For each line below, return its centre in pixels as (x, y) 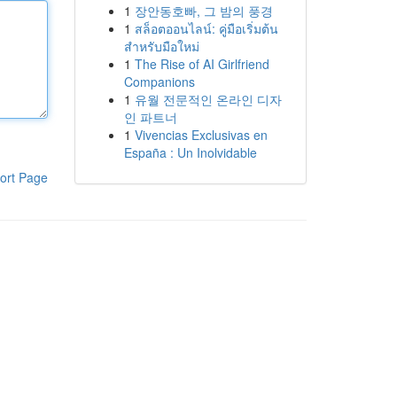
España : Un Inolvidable (190, 152)
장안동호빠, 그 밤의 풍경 (203, 11)
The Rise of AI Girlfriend (202, 64)
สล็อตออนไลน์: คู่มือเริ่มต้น (206, 28)
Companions (159, 82)
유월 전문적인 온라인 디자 (208, 99)
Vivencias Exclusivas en (201, 135)
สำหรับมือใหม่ (161, 46)
